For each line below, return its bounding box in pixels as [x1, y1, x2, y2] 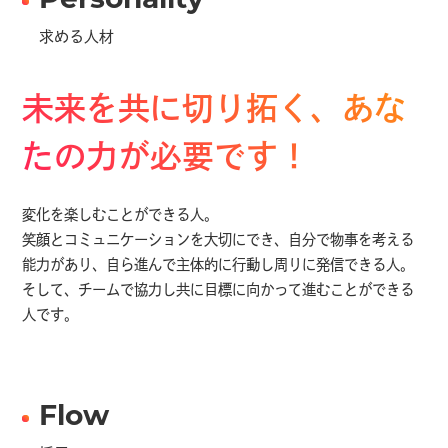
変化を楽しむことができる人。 [22, 209, 219, 224]
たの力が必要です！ [22, 144, 311, 176]
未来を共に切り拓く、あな [22, 96, 407, 128]
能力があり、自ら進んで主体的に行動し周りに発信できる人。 [22, 259, 415, 274]
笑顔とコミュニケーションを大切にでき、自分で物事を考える [22, 234, 415, 249]
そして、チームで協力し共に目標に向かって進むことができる [22, 284, 415, 299]
